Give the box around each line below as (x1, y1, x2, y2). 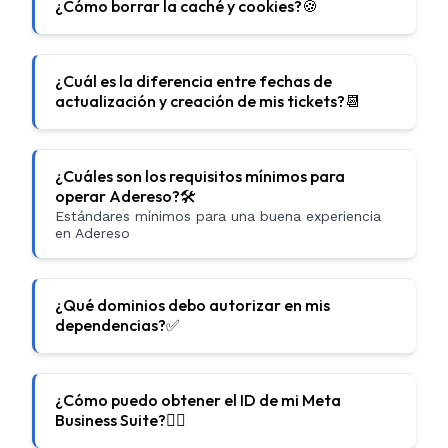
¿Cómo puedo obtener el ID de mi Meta (55, 390, 341, 410)
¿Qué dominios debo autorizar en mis (55, 295, 330, 315)
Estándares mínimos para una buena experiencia (55, 208, 381, 224)
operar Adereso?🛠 (55, 186, 196, 206)
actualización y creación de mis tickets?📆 (55, 91, 361, 111)
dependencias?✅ (55, 315, 180, 335)
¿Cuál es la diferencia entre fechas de (55, 71, 332, 91)
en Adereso (55, 225, 130, 241)
